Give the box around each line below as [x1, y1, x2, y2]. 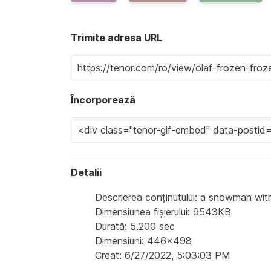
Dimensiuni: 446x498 [95, 234, 192, 247]
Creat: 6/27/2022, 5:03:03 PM [95, 249, 230, 261]
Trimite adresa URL [71, 31, 162, 44]
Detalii [71, 166, 102, 178]
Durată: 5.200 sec [95, 220, 175, 232]
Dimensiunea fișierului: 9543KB [95, 205, 231, 218]
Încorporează [71, 93, 135, 106]
